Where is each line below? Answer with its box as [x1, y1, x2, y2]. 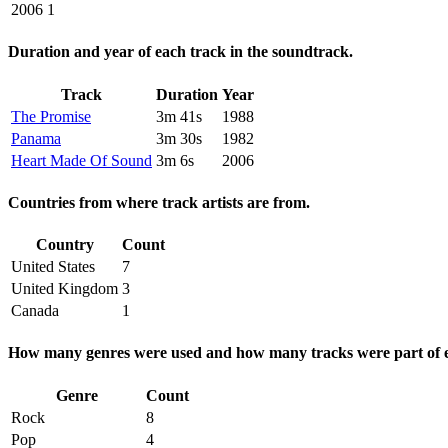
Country [35, 236, 94, 254]
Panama [11, 129, 61, 147]
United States [11, 258, 95, 276]
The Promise [11, 107, 91, 125]
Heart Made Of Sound [11, 151, 152, 169]
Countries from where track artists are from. [8, 193, 310, 211]
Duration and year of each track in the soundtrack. [8, 43, 353, 61]
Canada [11, 302, 59, 320]
